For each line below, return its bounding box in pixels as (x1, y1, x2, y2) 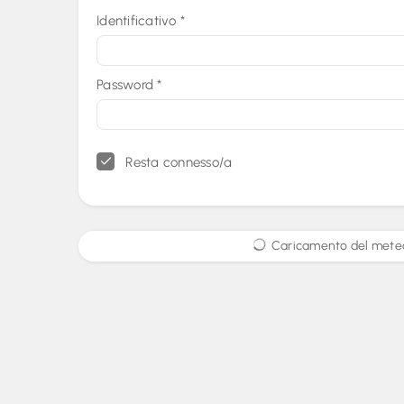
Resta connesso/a (122, 154, 233, 170)
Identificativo (96, 13, 180, 29)
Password (96, 77, 158, 93)
